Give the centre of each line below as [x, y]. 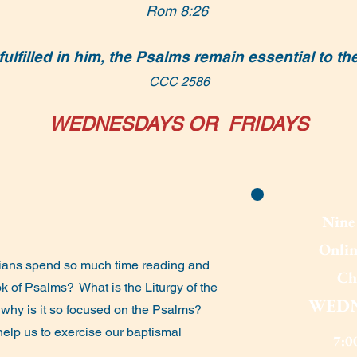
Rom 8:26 [177, 11]
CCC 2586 [179, 82]
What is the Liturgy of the [148, 287]
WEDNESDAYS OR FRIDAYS [178, 124]
